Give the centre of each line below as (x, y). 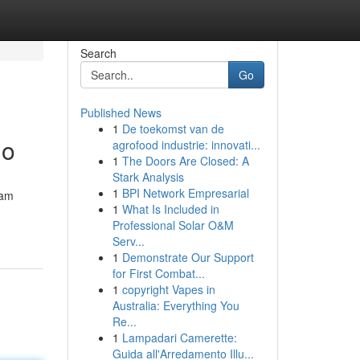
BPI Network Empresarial (185, 193)
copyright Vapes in (168, 289)
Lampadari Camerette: (179, 337)
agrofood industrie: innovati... (186, 145)
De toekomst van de (173, 129)
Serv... (128, 241)
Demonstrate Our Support (188, 257)
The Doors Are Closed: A (185, 161)
